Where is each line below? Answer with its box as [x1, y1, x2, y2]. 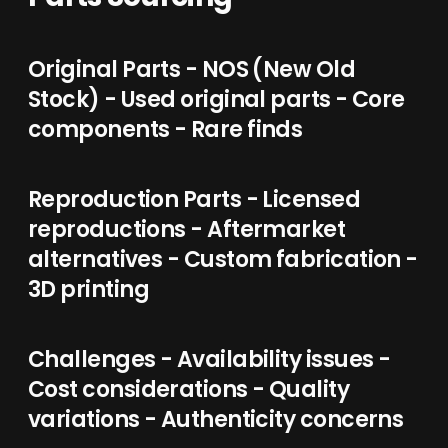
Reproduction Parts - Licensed [28, 184, 361, 215]
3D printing [28, 274, 149, 305]
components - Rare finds [28, 114, 303, 145]
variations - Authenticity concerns [28, 404, 404, 435]
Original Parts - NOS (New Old [28, 54, 356, 85]
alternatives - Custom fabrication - [28, 244, 418, 275]
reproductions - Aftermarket [28, 214, 346, 245]
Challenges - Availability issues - [28, 344, 391, 375]
